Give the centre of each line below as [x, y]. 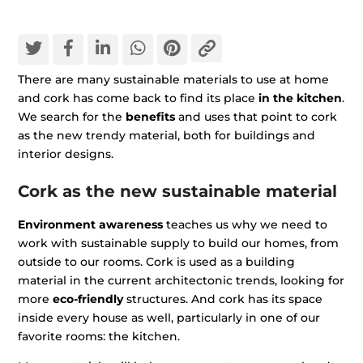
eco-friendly [88, 299]
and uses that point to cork [256, 117]
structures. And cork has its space [223, 299]
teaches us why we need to [246, 225]
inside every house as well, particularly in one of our [169, 318]
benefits [151, 117]
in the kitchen [301, 98]
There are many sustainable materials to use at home [174, 80]
